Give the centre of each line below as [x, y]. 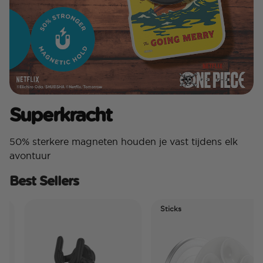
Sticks [158, 209]
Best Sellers [44, 181]
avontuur [30, 156]
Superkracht [60, 114]
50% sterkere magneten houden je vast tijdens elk [124, 142]
